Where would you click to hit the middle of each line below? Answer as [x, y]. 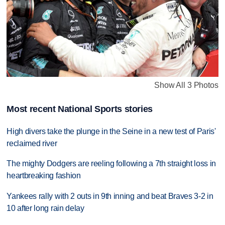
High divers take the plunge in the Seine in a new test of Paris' [111, 131]
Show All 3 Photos [186, 85]
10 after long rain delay [45, 208]
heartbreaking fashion [44, 176]
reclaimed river [32, 143]
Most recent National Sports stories [80, 109]
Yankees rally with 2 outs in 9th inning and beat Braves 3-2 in [110, 196]
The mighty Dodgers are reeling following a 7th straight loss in [111, 164]
